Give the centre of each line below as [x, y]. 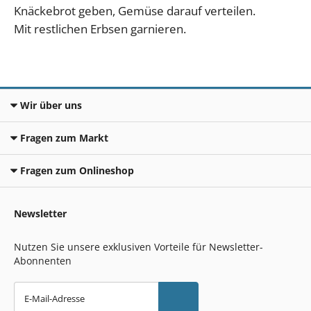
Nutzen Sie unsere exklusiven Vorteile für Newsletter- [138, 247]
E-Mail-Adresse [54, 299]
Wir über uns [51, 106]
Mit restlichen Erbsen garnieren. [100, 29]
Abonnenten [43, 261]
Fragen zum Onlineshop [77, 171]
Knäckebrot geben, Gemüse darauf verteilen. [135, 11]
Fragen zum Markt [64, 138]
